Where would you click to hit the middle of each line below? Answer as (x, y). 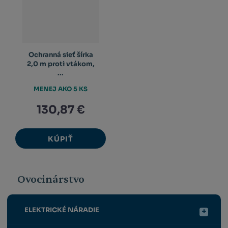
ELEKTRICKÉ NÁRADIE (62, 210)
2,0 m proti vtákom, (61, 64)
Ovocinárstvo (51, 179)
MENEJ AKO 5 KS (61, 89)
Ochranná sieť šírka (61, 55)
